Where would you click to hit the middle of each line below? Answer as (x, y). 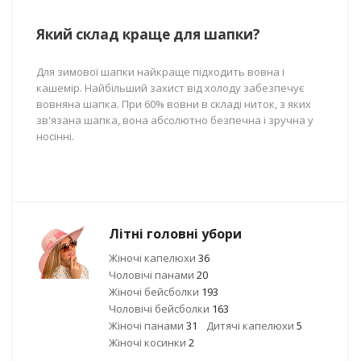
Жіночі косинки (149, 342)
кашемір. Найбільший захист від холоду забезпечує (170, 88)
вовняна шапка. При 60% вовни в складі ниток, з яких (174, 104)
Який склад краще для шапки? (148, 34)
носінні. (55, 136)
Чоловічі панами (153, 275)
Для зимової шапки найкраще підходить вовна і (160, 72)
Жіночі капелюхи (154, 258)
